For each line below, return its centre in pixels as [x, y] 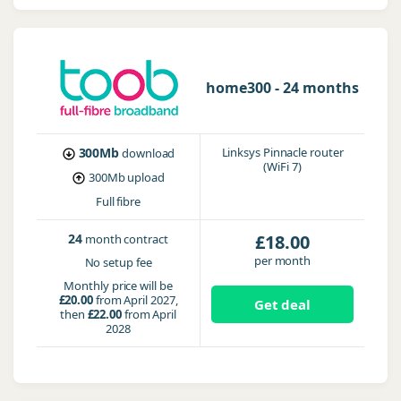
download [149, 153]
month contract [127, 239]
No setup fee [118, 262]
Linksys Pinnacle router [282, 152]
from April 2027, [135, 300]
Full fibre [118, 201]
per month [282, 260]
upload [146, 177]
